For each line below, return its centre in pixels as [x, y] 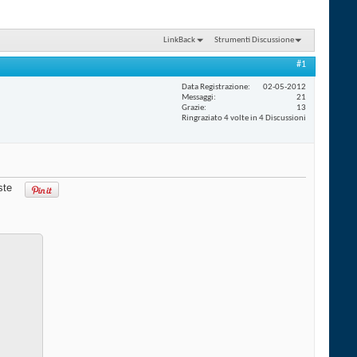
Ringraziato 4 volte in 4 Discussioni [244, 118]
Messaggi [198, 97]
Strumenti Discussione [254, 40]
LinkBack [179, 40]
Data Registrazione [215, 87]
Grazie [193, 108]
